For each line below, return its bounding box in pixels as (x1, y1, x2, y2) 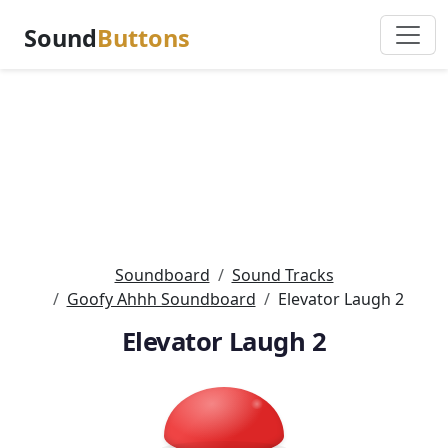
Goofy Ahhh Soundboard (66, 288, 256, 310)
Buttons (97, 22, 190, 54)
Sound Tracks (231, 264, 334, 286)
